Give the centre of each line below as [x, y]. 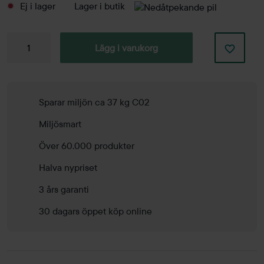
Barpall [21, 43]
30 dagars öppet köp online [95, 211]
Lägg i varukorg [127, 47]
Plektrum [25, 57]
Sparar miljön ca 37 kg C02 [94, 102]
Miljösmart [60, 123]
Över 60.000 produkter [87, 145]
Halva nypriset [68, 167]
